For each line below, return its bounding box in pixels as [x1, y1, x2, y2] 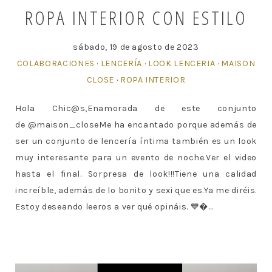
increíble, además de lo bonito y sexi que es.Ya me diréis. [15, 185, 257, 196]
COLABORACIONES [16, 58, 95, 69]
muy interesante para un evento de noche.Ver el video [15, 152, 257, 163]
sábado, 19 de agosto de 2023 [73, 42, 199, 53]
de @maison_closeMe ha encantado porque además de [15, 120, 257, 131]
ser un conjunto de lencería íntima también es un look [15, 136, 257, 147]
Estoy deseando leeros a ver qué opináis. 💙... [15, 202, 213, 212]
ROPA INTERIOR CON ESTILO [24, 4, 248, 31]
